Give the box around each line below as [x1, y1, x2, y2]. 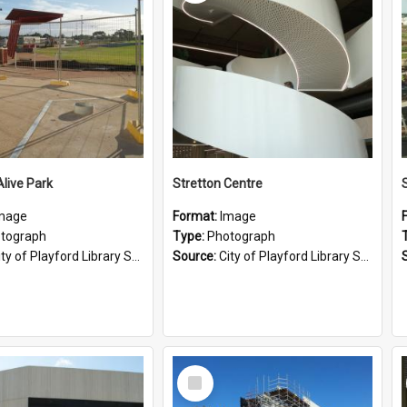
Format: [173, 209, 220, 223]
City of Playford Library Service [219, 249, 361, 263]
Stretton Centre [173, 176, 263, 191]
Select [181, 364, 220, 381]
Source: [173, 249, 219, 263]
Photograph [207, 229, 275, 243]
